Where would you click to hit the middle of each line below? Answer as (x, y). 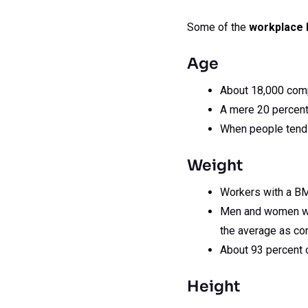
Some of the (218, 27)
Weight (215, 165)
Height (213, 286)
